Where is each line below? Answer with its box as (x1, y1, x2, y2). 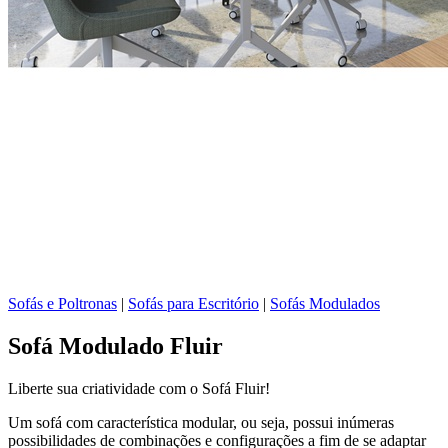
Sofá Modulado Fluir (8, 332, 223, 359)
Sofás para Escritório (128, 295, 259, 312)
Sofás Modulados (270, 295, 380, 312)
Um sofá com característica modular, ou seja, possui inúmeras (8, 413, 394, 431)
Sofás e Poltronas (8, 295, 117, 312)
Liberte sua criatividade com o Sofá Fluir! (8, 379, 270, 397)
